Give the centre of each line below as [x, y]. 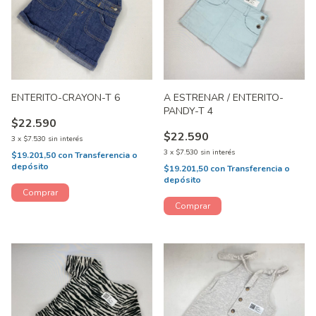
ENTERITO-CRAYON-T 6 [66, 98]
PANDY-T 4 [189, 111]
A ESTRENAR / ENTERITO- [224, 98]
